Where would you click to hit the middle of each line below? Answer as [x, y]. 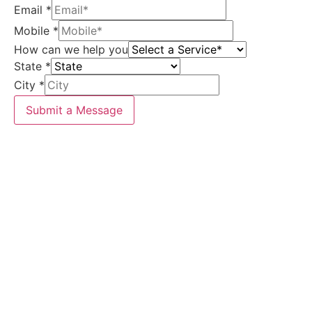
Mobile [33, 30]
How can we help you [71, 49]
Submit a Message [74, 110]
